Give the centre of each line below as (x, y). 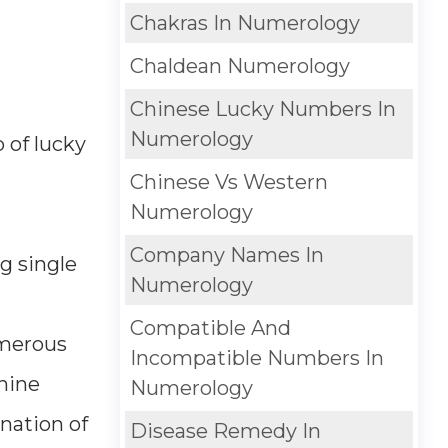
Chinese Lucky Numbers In (262, 109)
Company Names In (226, 255)
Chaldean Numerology (239, 66)
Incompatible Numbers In (256, 358)
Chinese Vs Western (228, 182)
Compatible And (210, 328)
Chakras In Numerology (244, 23)
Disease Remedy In (225, 431)
